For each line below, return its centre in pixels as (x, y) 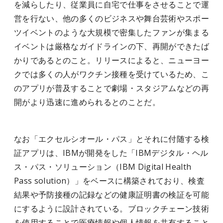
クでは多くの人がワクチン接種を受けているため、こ (111, 74)
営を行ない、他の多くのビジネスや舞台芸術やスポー (111, 18)
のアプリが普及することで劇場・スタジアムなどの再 (111, 88)
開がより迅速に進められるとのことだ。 (87, 102)
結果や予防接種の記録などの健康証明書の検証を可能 (111, 195)
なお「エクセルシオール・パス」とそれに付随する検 (111, 139)
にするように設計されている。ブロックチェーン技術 (111, 209)
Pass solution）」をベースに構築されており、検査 (109, 181)
